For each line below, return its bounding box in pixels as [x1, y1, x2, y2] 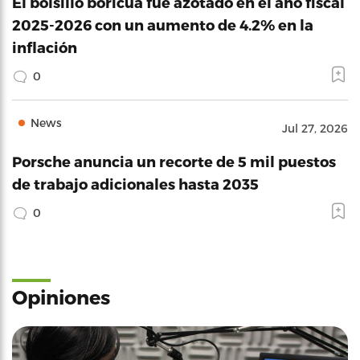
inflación [12, 39, 77, 55]
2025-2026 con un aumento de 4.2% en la [12, 16, 313, 33]
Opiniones [12, 285, 110, 309]
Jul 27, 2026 [282, 121, 348, 135]
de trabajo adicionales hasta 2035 [12, 175, 259, 192]
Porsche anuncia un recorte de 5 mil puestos [12, 153, 336, 170]
